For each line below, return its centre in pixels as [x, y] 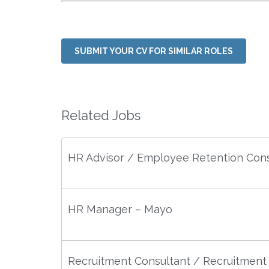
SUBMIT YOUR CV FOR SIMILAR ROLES [154, 51]
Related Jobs [101, 115]
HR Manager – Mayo [120, 209]
